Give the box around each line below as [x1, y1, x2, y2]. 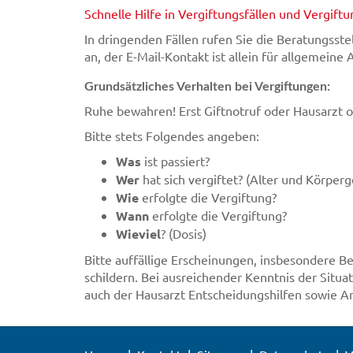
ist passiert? [141, 152, 210, 169]
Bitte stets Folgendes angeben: [84, 127, 259, 143]
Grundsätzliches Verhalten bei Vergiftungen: [84, 80, 330, 93]
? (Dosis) [161, 225, 206, 241]
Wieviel [116, 225, 161, 242]
